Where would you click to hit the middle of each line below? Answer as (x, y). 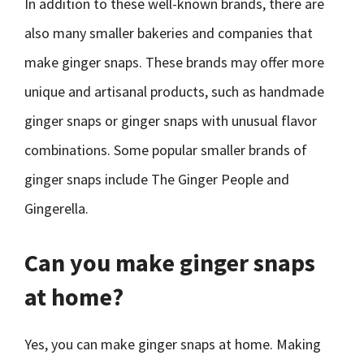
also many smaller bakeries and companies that (169, 33)
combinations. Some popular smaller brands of (166, 150)
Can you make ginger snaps (170, 262)
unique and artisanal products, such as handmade (174, 91)
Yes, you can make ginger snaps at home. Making (173, 344)
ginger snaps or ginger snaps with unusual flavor (171, 121)
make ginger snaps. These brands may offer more (174, 62)
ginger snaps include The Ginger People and (157, 179)
